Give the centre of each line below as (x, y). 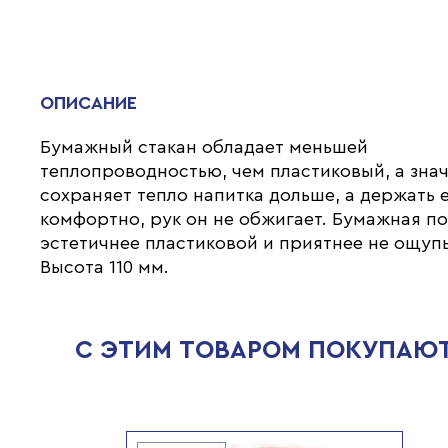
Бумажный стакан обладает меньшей (204, 147)
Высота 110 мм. (105, 267)
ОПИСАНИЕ (89, 103)
